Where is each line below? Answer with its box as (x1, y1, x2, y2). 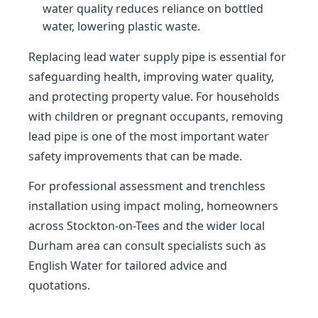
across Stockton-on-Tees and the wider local (28, 218, 265, 234)
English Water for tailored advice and (28, 258, 227, 274)
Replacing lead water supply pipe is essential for (28, 49, 286, 65)
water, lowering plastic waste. (43, 18, 200, 35)
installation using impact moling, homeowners (28, 198, 278, 214)
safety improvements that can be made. (28, 148, 242, 165)
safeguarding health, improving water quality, (28, 69, 274, 85)
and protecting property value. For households (28, 89, 280, 105)
